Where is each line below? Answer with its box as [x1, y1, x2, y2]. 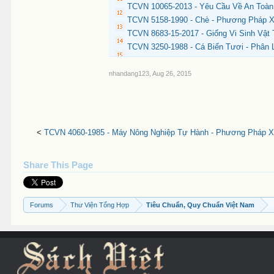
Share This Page [23, 160, 94, 170]
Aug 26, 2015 [152, 70, 192, 77]
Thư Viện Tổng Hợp [70, 201, 130, 209]
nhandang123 [109, 70, 150, 77]
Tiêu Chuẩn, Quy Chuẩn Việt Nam [146, 201, 255, 209]
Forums [30, 201, 54, 209]
